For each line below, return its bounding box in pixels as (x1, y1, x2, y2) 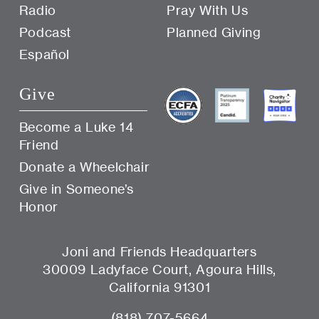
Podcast (19, 24, 72, 41)
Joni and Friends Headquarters (62, 244, 257, 260)
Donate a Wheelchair (19, 159, 150, 175)
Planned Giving (167, 24, 261, 41)
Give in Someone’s (19, 181, 135, 197)
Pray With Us (167, 2, 249, 19)
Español (19, 46, 70, 63)
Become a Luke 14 (19, 119, 134, 135)
